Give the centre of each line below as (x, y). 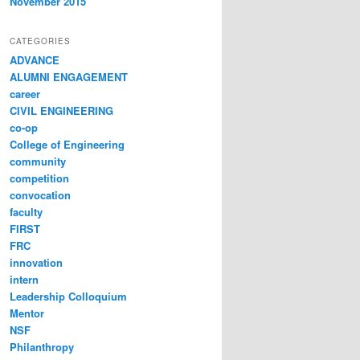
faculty (26, 211)
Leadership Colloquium (68, 296)
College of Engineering (67, 144)
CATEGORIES (40, 41)
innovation (36, 262)
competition (39, 178)
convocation (40, 194)
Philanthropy (42, 346)
